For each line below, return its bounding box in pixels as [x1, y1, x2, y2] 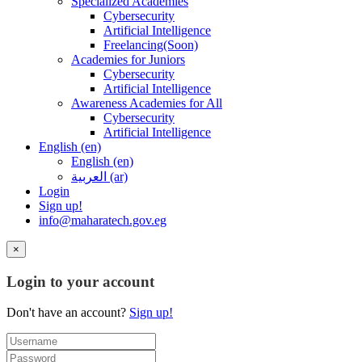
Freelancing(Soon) [103, 38, 198, 52]
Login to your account [6, 272, 154, 290]
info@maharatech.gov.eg [39, 213, 166, 227]
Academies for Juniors [71, 53, 185, 66]
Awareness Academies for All [71, 96, 222, 110]
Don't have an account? [6, 305, 129, 320]
